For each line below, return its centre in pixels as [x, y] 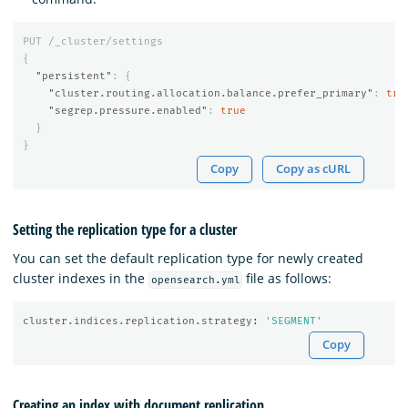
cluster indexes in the [81, 279]
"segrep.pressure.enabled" [127, 110]
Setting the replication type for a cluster [125, 229]
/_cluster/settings [105, 41]
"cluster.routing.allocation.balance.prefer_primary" [210, 93]
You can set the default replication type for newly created [188, 259]
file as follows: [287, 279]
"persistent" [73, 76]
